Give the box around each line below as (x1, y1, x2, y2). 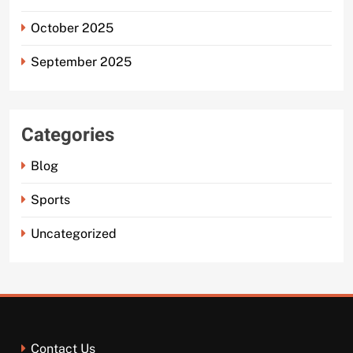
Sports (31, 192, 70, 208)
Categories (21, 121, 114, 150)
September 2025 (31, 54, 132, 70)
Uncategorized (31, 226, 117, 242)
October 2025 (31, 20, 113, 36)
